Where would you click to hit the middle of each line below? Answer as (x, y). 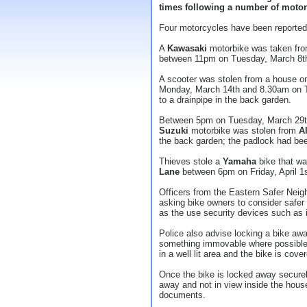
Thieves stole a (191, 161)
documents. (182, 295)
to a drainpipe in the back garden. (225, 100)
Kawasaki (187, 48)
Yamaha (240, 161)
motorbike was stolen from (244, 131)
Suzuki (174, 131)
